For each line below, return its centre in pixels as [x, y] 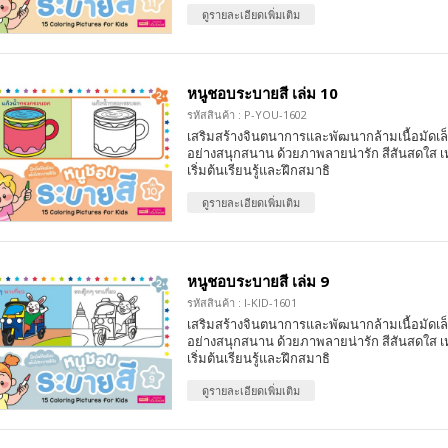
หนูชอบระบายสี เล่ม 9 [257, 281]
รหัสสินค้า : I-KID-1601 [241, 303]
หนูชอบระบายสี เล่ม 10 [262, 93]
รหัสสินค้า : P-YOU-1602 [246, 115]
